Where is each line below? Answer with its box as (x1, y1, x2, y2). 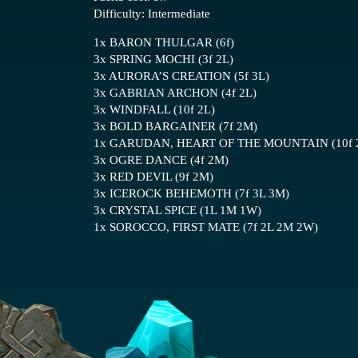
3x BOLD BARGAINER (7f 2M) (93, 120, 257, 133)
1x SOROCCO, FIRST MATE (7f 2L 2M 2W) (93, 221, 318, 233)
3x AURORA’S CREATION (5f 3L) (93, 70, 269, 82)
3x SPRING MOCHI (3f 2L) (93, 53, 233, 66)
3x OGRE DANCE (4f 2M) (93, 153, 229, 166)
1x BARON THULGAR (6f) (93, 36, 234, 49)
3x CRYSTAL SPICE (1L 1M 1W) (93, 204, 261, 217)
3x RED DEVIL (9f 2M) (93, 170, 213, 183)
